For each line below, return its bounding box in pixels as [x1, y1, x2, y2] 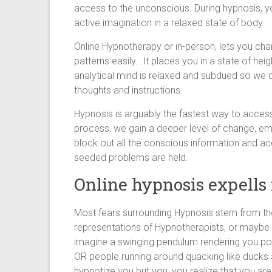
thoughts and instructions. [74, 84, 183, 96]
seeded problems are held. [74, 152, 188, 163]
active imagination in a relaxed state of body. [74, 17, 265, 29]
